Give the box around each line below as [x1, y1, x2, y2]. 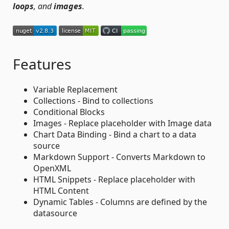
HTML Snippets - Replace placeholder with [33, 173, 195, 185]
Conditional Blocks [33, 106, 105, 118]
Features [13, 54, 71, 74]
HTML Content [33, 185, 89, 196]
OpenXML [33, 162, 71, 174]
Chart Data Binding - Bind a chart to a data [33, 128, 196, 140]
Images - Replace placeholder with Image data [33, 117, 212, 129]
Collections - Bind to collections [33, 95, 153, 106]
